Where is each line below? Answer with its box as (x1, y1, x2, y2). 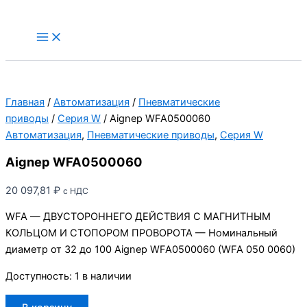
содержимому (5, 40, 75, 52)
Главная (5, 96, 45, 108)
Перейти (5, 7, 47, 19)
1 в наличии (75, 269, 132, 282)
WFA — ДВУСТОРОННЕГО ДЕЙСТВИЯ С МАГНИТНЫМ (5, 210, 271, 223)
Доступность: (5, 269, 72, 282)
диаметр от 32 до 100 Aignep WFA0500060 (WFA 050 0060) (5, 243, 295, 256)
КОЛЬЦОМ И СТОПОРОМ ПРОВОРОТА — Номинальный (5, 227, 278, 240)
